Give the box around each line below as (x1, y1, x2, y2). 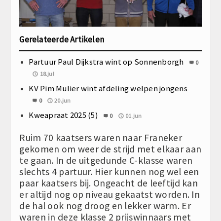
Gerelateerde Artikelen (19, 34, 105, 45)
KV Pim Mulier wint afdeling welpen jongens (29, 82, 187, 94)
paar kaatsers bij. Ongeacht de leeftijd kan (19, 177, 198, 189)
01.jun (125, 111, 142, 119)
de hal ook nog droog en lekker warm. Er (19, 199, 191, 212)
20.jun (54, 96, 71, 104)
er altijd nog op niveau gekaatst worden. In (19, 188, 200, 200)
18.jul (39, 70, 54, 77)
